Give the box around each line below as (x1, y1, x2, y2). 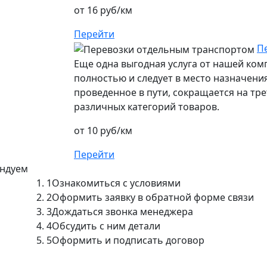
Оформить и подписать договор (52, 233, 204, 247)
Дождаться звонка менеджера (52, 204, 193, 218)
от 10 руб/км (74, 123, 132, 137)
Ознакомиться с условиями (52, 176, 181, 190)
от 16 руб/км (74, 4, 132, 17)
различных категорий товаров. (74, 100, 219, 113)
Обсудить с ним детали (52, 219, 160, 232)
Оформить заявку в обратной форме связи (52, 190, 254, 204)
